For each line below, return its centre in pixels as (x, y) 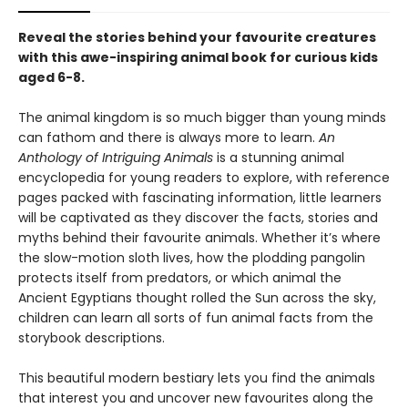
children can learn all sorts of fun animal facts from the (196, 318)
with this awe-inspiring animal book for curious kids (198, 57)
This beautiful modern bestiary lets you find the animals (197, 378)
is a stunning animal (279, 158)
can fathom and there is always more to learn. (168, 138)
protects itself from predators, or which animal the (180, 278)
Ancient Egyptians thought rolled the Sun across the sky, (197, 298)
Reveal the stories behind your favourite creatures (197, 37)
